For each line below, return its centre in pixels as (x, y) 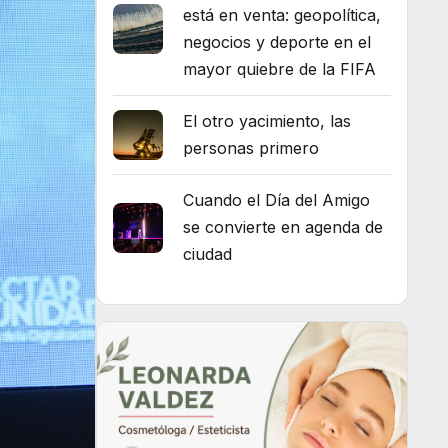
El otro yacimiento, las (267, 121)
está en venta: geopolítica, (282, 15)
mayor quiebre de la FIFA (279, 69)
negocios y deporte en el (277, 42)
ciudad (207, 254)
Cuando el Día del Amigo (276, 200)
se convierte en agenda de (283, 227)
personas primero (251, 148)
